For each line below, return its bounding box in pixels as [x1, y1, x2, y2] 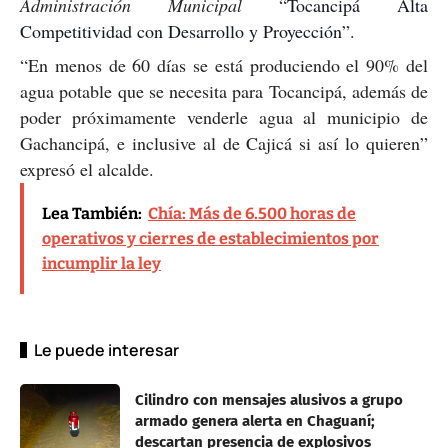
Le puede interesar [34, 338, 179, 361]
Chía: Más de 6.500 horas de [148, 203, 356, 223]
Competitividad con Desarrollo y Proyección [20, 18, 342, 43]
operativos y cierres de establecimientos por [42, 228, 379, 248]
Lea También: [42, 203, 142, 223]
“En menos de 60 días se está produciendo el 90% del [20, 52, 428, 77]
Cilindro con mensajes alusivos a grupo [135, 390, 403, 409]
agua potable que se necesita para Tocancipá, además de [20, 78, 428, 103]
